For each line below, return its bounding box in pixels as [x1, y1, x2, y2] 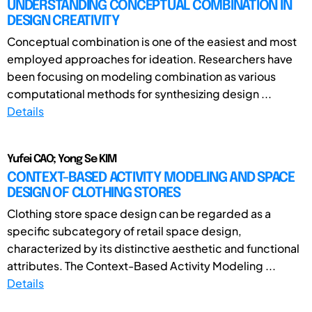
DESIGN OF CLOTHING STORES [7, 185, 180, 201]
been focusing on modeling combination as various [7, 68, 276, 84]
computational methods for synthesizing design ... [7, 86, 272, 101]
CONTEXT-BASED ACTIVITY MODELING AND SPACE [7, 170, 295, 185]
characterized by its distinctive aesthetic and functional [7, 240, 299, 256]
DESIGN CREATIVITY [7, 13, 120, 29]
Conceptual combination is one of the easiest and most [7, 33, 297, 49]
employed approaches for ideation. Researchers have [7, 51, 292, 66]
